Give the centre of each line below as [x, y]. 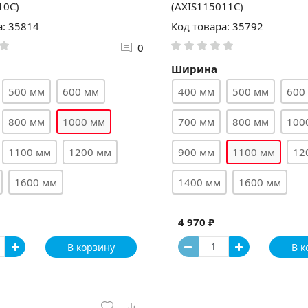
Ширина [194, 68]
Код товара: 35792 [217, 26]
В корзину [91, 247]
